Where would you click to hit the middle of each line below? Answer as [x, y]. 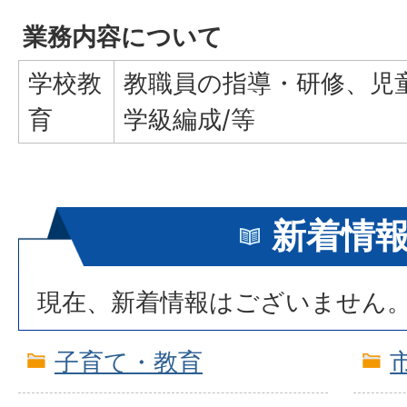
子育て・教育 [129, 362]
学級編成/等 [189, 119]
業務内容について [123, 37]
